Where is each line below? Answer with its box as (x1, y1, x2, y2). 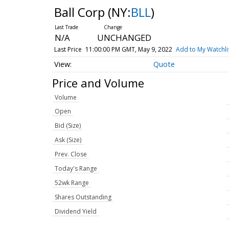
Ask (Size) (55, 135, 81, 145)
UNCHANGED (97, 32, 151, 43)
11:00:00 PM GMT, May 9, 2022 (85, 45, 172, 54)
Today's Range (55, 164, 97, 173)
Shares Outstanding (55, 193, 111, 202)
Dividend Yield (55, 207, 97, 216)
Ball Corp (54, 4, 108, 20)
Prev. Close (55, 150, 87, 159)
